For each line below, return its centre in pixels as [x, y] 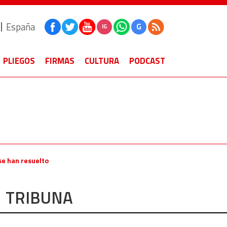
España [21, 27]
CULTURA [102, 61]
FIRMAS [60, 61]
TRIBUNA [40, 198]
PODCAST [147, 61]
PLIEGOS [19, 61]
